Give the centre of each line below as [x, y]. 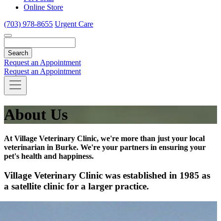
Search [16, 41]
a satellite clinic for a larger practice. [76, 186]
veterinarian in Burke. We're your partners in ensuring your [105, 147]
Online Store [43, 7]
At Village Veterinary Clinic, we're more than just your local [104, 139]
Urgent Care [74, 24]
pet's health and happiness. [49, 156]
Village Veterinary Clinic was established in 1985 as [107, 176]
